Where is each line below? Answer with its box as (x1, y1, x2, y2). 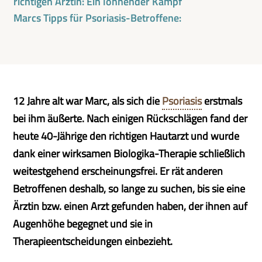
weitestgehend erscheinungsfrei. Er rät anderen (13, 163, 223, 179)
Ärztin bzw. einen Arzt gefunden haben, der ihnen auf (13, 198, 248, 214)
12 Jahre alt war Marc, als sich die (13, 93, 163, 109)
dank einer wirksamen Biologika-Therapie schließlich (13, 146, 246, 161)
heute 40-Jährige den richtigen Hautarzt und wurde (13, 128, 240, 144)
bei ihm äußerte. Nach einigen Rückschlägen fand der (13, 111, 248, 126)
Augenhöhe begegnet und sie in (13, 216, 153, 232)
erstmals (202, 93, 243, 109)
